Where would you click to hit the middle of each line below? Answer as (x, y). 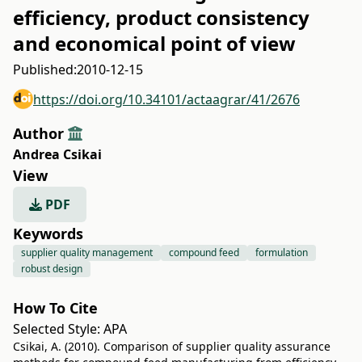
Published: (45, 69)
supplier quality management (87, 253)
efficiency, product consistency (161, 17)
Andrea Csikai (57, 154)
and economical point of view (154, 43)
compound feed (204, 253)
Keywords (48, 234)
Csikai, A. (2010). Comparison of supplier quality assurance (172, 346)
